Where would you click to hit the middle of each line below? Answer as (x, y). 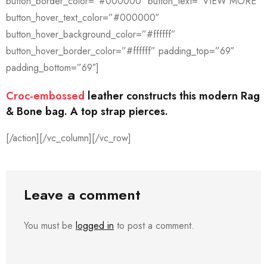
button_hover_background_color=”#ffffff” (91, 34)
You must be (50, 226)
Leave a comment (82, 195)
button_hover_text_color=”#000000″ (83, 18)
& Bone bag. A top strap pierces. (87, 111)
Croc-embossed (45, 96)
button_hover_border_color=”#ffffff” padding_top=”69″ (120, 51)
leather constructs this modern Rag (172, 96)
